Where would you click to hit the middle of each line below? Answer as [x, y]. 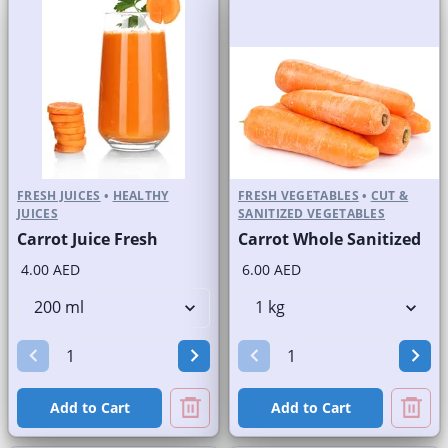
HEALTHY [140, 195]
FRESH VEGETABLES [298, 195]
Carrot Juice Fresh [87, 238]
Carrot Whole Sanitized [329, 238]
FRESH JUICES [59, 195]
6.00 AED [271, 269]
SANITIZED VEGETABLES [312, 213]
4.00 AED [50, 269]
